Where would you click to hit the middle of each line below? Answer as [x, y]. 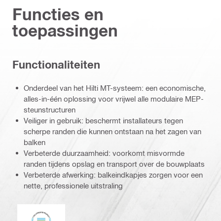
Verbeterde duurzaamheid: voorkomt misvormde [104, 153]
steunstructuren [50, 109]
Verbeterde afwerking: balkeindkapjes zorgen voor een [113, 174]
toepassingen [65, 31]
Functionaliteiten [56, 65]
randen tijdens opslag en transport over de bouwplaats [114, 164]
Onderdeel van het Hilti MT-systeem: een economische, [115, 88]
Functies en [58, 14]
